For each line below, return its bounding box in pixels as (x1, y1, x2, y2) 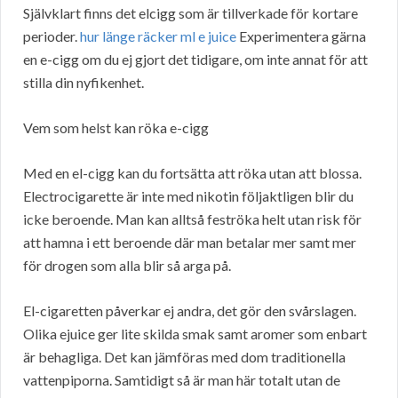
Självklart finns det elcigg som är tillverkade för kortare (23, 4, 358, 22)
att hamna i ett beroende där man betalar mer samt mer (23, 234, 356, 251)
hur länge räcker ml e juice (80, 28, 236, 45)
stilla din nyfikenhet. (23, 74, 144, 92)
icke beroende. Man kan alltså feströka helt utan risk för (23, 211, 362, 228)
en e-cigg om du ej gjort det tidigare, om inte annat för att (23, 51, 368, 68)
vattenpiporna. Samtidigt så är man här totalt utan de (23, 371, 340, 389)
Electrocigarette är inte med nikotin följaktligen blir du (23, 187, 354, 205)
